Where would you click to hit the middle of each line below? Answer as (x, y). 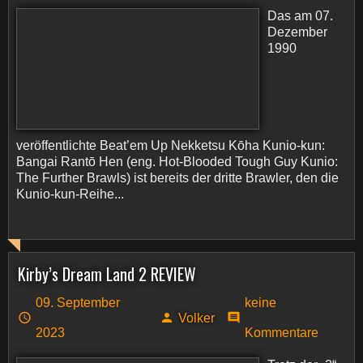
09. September (78, 303)
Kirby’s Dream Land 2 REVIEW (107, 274)
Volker (196, 318)
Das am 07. (300, 16)
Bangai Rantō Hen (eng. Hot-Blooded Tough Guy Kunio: (177, 162)
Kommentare (281, 333)
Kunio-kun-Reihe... (70, 194)
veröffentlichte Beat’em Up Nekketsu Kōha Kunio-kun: (171, 145)
